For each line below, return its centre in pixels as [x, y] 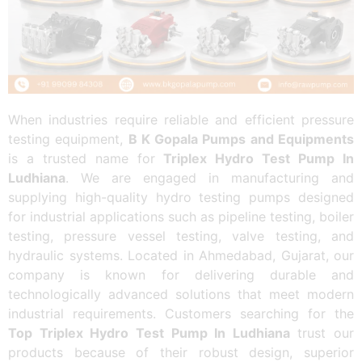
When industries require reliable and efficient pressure [181, 120]
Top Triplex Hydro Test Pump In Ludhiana [149, 333]
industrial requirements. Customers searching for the [181, 314]
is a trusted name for [86, 159]
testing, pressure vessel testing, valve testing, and [181, 236]
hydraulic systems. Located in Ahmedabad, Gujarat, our [181, 256]
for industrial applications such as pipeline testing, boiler [181, 217]
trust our [322, 333]
